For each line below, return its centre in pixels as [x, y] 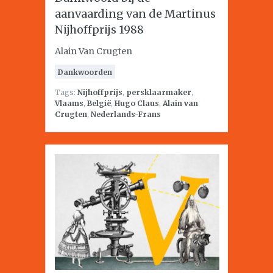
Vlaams [69, 103]
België [99, 103]
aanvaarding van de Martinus [135, 14]
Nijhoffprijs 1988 [99, 30]
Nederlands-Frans [126, 114]
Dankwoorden [85, 72]
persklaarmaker [159, 92]
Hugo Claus [137, 103]
